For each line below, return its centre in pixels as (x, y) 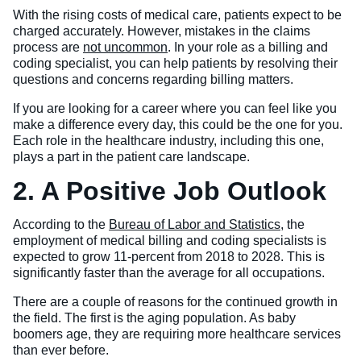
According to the (61, 225)
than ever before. (61, 351)
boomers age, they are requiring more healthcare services (177, 334)
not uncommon (125, 48)
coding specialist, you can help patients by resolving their (175, 64)
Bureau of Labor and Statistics (195, 225)
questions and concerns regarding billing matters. (153, 80)
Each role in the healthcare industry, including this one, (168, 141)
